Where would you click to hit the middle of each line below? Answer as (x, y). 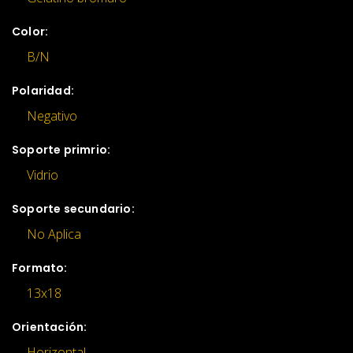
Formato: (40, 268)
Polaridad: (43, 90)
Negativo (52, 115)
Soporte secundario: (73, 208)
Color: (30, 31)
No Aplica (54, 234)
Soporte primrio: (61, 149)
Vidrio (43, 175)
